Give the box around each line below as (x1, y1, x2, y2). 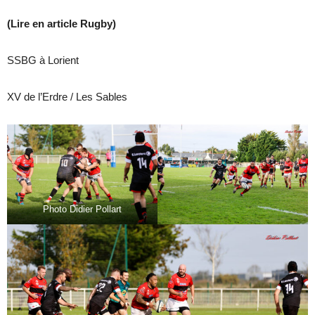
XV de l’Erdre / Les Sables (7, 90, 127, 103)
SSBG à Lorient (7, 53, 79, 66)
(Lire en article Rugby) (7, 17, 116, 30)
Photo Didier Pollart (43, 204, 122, 215)
